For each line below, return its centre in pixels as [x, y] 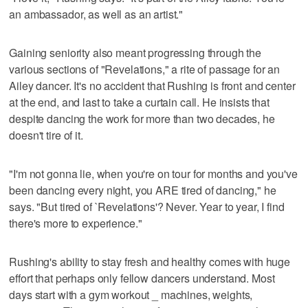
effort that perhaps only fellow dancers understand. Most [142, 278]
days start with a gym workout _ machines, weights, [131, 294]
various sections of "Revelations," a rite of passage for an [145, 69]
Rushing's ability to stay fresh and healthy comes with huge [150, 261]
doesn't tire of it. [46, 135]
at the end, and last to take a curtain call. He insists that [139, 102]
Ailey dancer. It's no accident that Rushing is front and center [152, 85]
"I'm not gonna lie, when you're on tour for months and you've [153, 173]
